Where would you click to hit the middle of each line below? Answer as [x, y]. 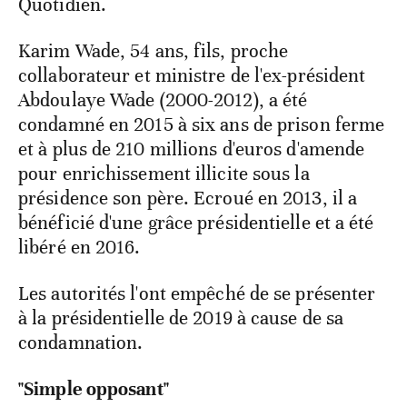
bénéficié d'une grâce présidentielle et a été [196, 223]
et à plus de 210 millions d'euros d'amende [192, 149]
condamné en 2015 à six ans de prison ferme [202, 125]
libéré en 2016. [79, 248]
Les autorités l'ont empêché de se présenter [197, 294]
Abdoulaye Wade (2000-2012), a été [163, 100]
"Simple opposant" [94, 389]
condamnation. [81, 343]
